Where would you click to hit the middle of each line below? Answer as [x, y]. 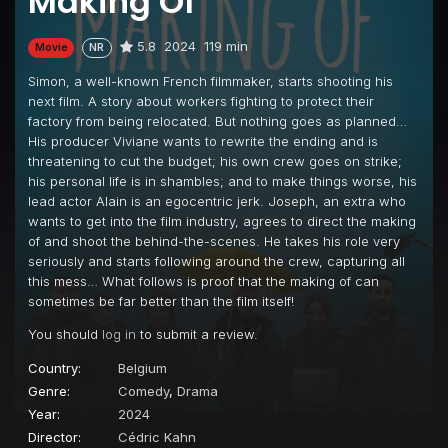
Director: [54, 436]
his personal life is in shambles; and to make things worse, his [222, 180]
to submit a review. [197, 333]
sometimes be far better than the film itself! [161, 300]
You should [65, 333]
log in [119, 333]
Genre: [49, 390]
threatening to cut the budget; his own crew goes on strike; [215, 160]
